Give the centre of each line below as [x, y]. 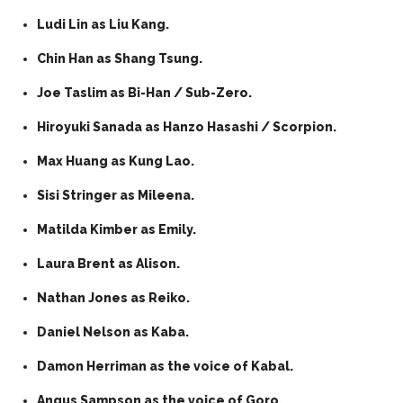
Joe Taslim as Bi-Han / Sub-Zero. [144, 92]
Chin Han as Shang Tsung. [120, 58]
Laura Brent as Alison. [108, 263]
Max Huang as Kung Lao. [116, 161]
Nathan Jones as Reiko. [113, 297]
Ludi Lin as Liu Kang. [103, 24]
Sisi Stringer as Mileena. [116, 195]
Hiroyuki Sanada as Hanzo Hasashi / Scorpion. [187, 126]
